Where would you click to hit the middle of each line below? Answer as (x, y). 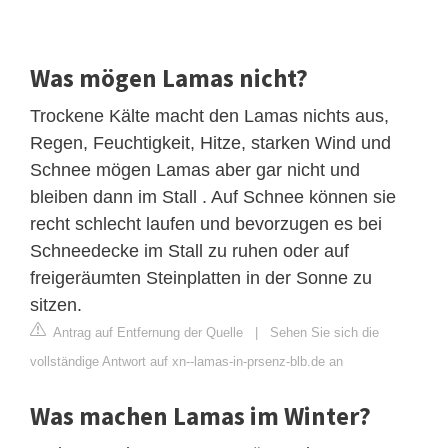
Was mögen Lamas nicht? (169, 77)
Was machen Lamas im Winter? (200, 415)
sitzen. (56, 304)
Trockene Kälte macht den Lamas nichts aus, (209, 115)
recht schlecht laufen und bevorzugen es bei (206, 223)
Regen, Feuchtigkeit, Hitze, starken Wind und (210, 142)
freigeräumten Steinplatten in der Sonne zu (201, 277)
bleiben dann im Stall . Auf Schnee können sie (213, 196)
